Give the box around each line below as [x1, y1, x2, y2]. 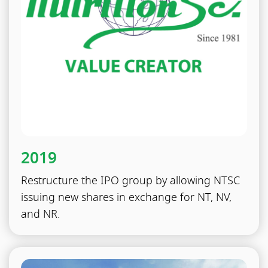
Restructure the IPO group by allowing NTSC [21, 173, 240, 190]
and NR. [21, 207, 60, 223]
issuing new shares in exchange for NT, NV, [21, 190, 232, 206]
